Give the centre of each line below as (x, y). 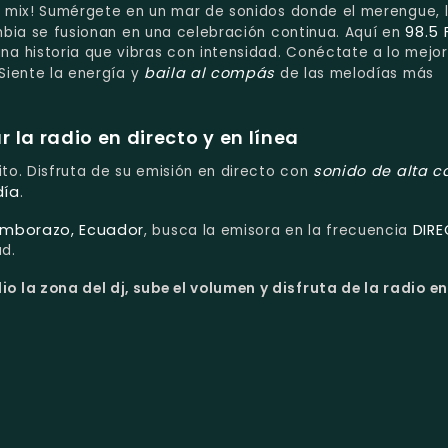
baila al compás (209, 72)
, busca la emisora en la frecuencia (278, 231)
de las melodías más (354, 73)
